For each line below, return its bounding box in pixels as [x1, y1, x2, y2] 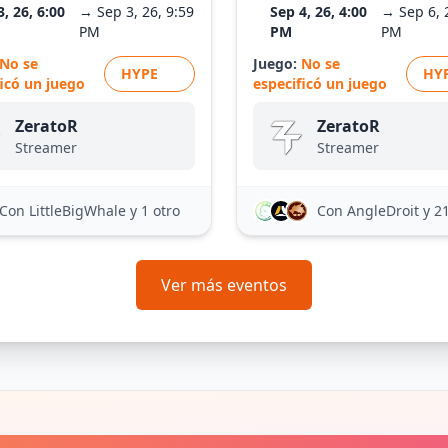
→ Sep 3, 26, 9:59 [78, 2, 194, 21]
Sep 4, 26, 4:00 [270, 2, 368, 21]
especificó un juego [253, 74, 387, 93]
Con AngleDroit [317, 201, 423, 220]
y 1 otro [130, 201, 180, 220]
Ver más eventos [161, 274, 287, 296]
